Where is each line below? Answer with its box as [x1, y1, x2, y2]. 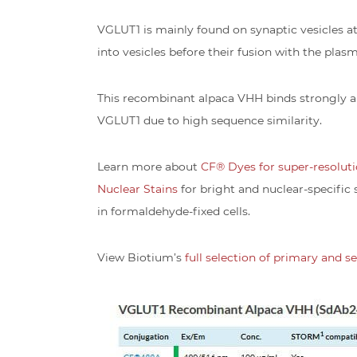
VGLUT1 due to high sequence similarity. [97, 112, 322, 127]
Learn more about [97, 159, 201, 174]
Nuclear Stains [97, 181, 178, 196]
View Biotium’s [97, 249, 185, 265]
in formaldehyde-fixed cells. [97, 203, 250, 218]
